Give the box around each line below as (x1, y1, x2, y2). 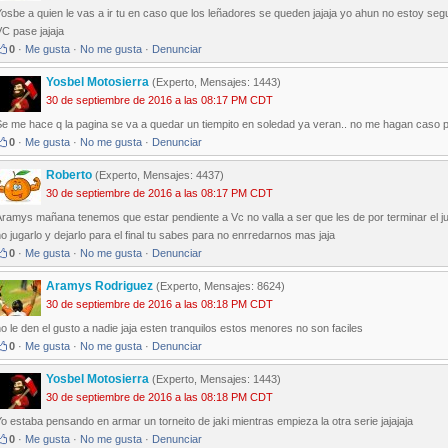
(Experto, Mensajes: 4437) (95, 169, 224, 182)
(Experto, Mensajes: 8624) (153, 280, 285, 293)
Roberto (46, 168, 95, 183)
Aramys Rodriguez (46, 279, 153, 294)
